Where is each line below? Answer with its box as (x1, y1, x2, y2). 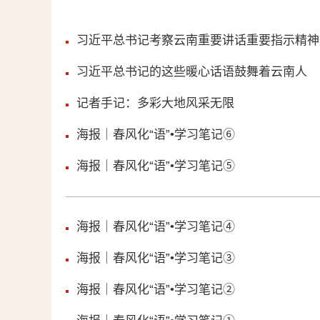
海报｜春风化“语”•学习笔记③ (76, 251, 235, 265)
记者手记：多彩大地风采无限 (76, 96, 234, 110)
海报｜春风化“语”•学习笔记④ (76, 220, 235, 234)
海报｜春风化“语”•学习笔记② (76, 283, 235, 296)
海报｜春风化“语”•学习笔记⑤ (76, 159, 235, 173)
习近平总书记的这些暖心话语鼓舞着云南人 (76, 65, 307, 79)
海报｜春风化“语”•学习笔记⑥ (76, 128, 235, 141)
